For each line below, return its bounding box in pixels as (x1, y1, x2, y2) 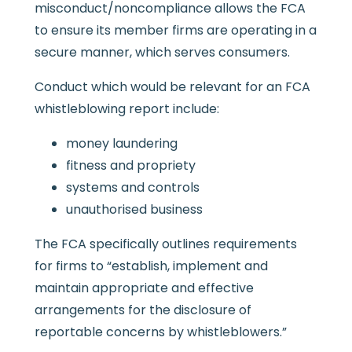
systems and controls (65, 178, 200, 197)
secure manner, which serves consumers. (34, 43, 290, 62)
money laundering (65, 134, 178, 153)
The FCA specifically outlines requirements (34, 235, 297, 254)
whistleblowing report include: (34, 100, 219, 119)
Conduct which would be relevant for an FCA (34, 78, 310, 97)
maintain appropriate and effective (34, 279, 254, 298)
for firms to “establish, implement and (34, 257, 268, 276)
